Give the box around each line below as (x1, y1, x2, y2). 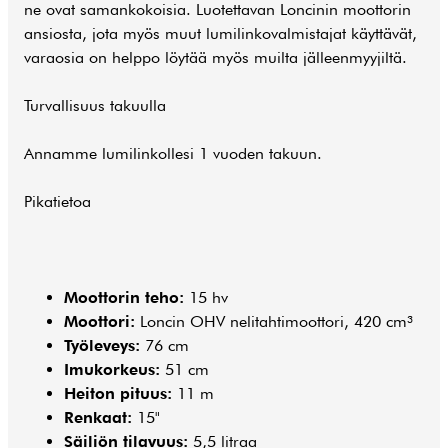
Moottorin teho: (64, 288, 184, 307)
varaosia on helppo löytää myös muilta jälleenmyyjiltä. (24, 48, 407, 67)
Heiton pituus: (64, 384, 172, 403)
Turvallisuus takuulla (24, 96, 166, 115)
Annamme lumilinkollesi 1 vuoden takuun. (24, 144, 322, 163)
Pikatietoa (24, 192, 91, 211)
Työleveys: (64, 336, 140, 355)
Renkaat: (64, 408, 132, 427)
